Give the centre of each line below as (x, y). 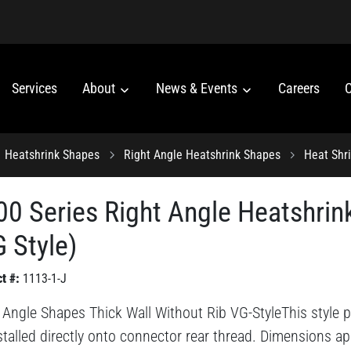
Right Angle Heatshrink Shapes (202, 154)
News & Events (198, 89)
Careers (299, 89)
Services (34, 89)
